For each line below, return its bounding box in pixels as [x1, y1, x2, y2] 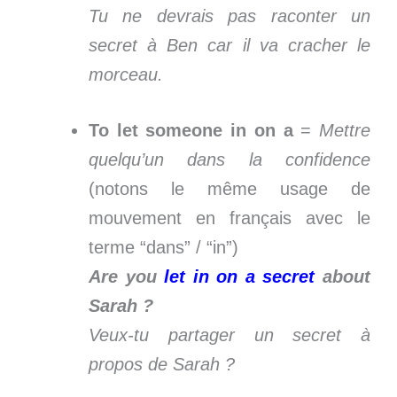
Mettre [319, 120, 371, 140]
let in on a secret [164, 266, 315, 286]
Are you [89, 266, 165, 286]
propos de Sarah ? [89, 354, 240, 374]
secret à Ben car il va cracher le [89, 35, 370, 55]
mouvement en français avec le [89, 207, 370, 228]
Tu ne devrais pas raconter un [89, 5, 370, 26]
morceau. [89, 64, 163, 84]
